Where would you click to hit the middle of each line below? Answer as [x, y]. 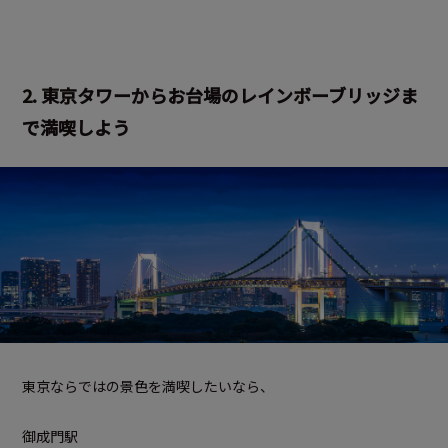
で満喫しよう [76, 127]
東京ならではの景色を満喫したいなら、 [148, 386]
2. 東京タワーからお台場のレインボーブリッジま [220, 95]
